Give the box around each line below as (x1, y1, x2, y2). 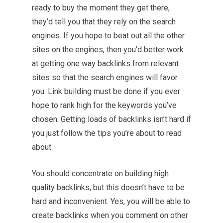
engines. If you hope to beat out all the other (32, 31, 185, 40)
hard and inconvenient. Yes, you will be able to (32, 197, 190, 206)
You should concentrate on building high (32, 169, 169, 178)
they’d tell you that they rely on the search (32, 17, 176, 26)
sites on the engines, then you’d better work (32, 45, 184, 54)
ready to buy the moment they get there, (32, 3, 170, 12)
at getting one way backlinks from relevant (32, 59, 179, 68)
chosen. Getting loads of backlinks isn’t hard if (32, 114, 191, 124)
